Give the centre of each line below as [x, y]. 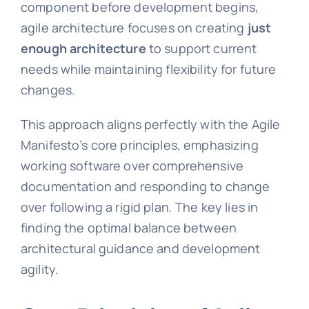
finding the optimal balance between [129, 228]
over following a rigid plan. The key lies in [139, 207]
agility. [40, 269]
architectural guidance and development [140, 249]
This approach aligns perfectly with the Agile [150, 124]
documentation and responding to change [145, 187]
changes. [48, 90]
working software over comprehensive [132, 166]
